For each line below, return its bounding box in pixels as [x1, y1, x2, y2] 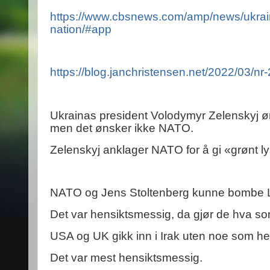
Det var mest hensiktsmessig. [50, 251, 202, 264]
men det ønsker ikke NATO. [50, 121, 193, 134]
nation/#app [50, 22, 111, 36]
